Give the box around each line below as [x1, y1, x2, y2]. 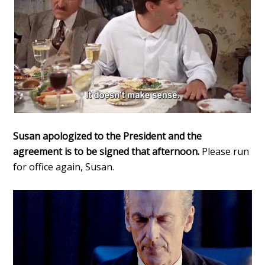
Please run [202, 144, 250, 158]
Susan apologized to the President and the [13, 129, 202, 143]
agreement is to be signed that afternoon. [13, 144, 202, 158]
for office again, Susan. [13, 160, 115, 173]
